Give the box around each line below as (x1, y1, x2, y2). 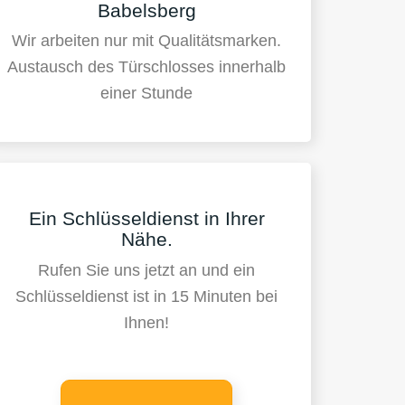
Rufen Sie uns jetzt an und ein (38, 260, 256, 279)
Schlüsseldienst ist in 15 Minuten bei (15, 287, 278, 306)
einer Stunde (100, 84, 193, 103)
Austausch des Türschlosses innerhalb (7, 58, 287, 77)
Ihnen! (124, 313, 170, 332)
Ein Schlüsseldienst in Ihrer (28, 208, 265, 230)
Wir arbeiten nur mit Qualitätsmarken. (12, 32, 282, 51)
